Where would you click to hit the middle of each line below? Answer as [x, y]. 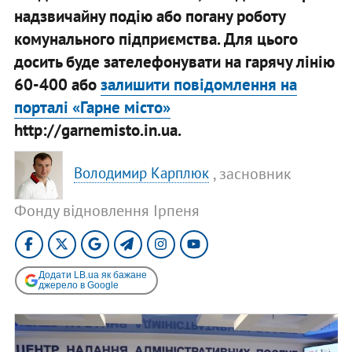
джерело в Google [78, 285]
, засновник [253, 173]
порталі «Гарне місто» [92, 107]
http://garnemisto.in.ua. [97, 130]
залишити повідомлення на [198, 84]
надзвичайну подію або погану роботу [149, 16]
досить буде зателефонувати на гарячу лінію [174, 61]
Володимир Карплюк [142, 173]
